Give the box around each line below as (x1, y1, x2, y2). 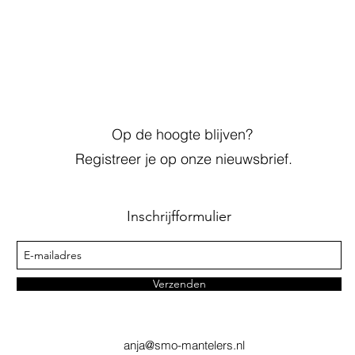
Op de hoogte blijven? (111, 125, 257, 143)
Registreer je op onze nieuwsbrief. (75, 150, 292, 168)
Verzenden (152, 277, 206, 291)
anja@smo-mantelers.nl (123, 338, 245, 353)
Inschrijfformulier (127, 208, 231, 225)
